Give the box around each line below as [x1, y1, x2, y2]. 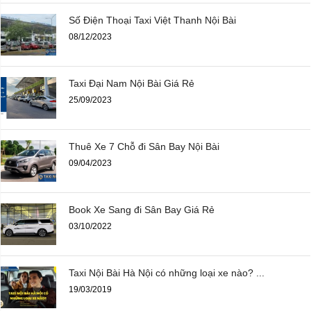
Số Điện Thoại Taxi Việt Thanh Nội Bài [69, 15, 236, 26]
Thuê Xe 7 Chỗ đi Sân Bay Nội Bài [69, 141, 219, 153]
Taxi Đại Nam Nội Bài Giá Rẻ [69, 78, 194, 90]
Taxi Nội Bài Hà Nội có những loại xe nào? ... [69, 267, 264, 279]
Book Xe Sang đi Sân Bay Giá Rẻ [69, 204, 215, 216]
